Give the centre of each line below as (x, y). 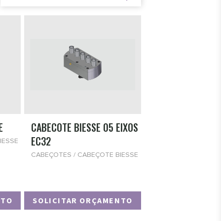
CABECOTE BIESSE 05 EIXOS (85, 127)
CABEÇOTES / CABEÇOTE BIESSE (85, 155)
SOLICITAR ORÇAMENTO (83, 201)
